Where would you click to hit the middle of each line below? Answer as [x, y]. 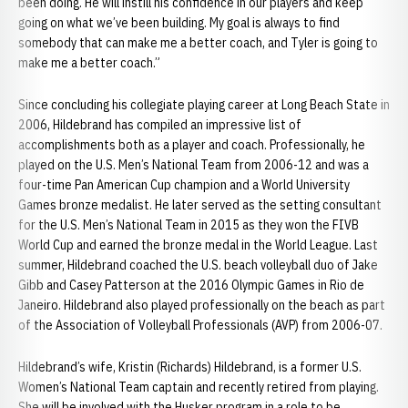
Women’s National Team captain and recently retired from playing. [199, 387]
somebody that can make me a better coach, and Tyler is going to [198, 43]
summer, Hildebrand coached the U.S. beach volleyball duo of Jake [198, 265]
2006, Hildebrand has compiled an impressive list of [160, 125]
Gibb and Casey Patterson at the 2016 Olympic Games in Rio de [191, 285]
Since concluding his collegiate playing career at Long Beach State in [204, 105]
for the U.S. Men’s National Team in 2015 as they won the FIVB [189, 225]
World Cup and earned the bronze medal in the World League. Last [198, 245]
